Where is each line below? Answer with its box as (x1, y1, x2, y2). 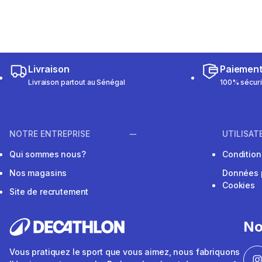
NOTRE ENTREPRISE (9, 129, 90, 139)
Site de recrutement (9, 187, 89, 197)
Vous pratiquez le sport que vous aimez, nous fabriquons (9, 247, 240, 257)
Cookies (222, 180, 256, 191)
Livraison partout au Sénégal (28, 78, 125, 87)
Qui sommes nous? (9, 149, 86, 160)
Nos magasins (9, 168, 67, 178)
